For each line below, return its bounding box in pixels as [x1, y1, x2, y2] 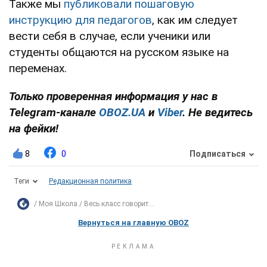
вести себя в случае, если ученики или [9, 29, 210, 43]
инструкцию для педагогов [9, 13, 152, 27]
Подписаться [190, 149, 246, 159]
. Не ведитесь [182, 105, 253, 119]
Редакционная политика [49, 176, 132, 185]
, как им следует [152, 13, 238, 27]
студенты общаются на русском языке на [9, 45, 229, 59]
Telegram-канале [9, 105, 99, 119]
